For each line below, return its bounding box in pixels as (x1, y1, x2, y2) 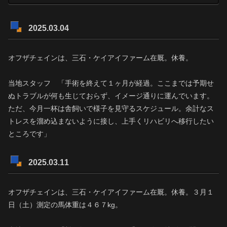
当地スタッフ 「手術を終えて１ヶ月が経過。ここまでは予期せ (8, 79, 214, 88)
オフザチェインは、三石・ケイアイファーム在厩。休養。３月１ (8, 188, 214, 197)
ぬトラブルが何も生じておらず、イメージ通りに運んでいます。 (8, 92, 214, 100)
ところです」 (8, 130, 51, 138)
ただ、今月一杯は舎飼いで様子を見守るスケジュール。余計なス (8, 104, 214, 113)
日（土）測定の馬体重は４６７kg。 (8, 201, 122, 209)
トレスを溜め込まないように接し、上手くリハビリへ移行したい (8, 117, 214, 126)
